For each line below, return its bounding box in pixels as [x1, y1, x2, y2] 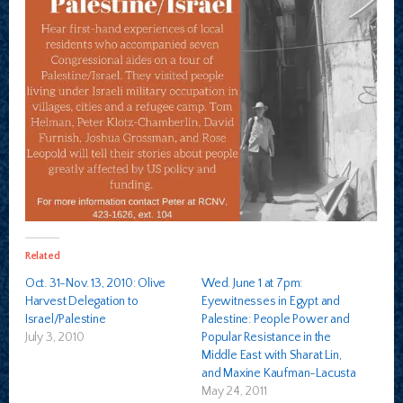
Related [24, 250, 60, 263]
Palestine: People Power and [201, 312, 350, 327]
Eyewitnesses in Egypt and [201, 294, 341, 309]
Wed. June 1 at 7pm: [201, 276, 303, 291]
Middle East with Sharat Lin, [201, 348, 342, 363]
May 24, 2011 [201, 384, 267, 399]
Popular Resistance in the [201, 330, 332, 345]
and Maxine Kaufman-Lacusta [201, 366, 356, 381]
